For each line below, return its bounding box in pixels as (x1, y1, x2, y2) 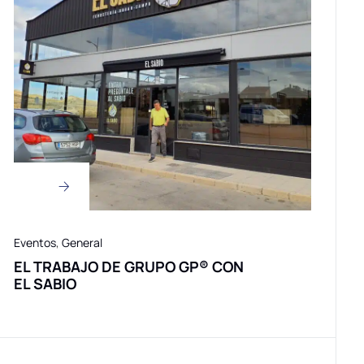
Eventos (14, 235, 56, 251)
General (62, 235, 102, 251)
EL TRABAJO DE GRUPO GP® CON (14, 257, 244, 277)
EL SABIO (14, 274, 76, 294)
